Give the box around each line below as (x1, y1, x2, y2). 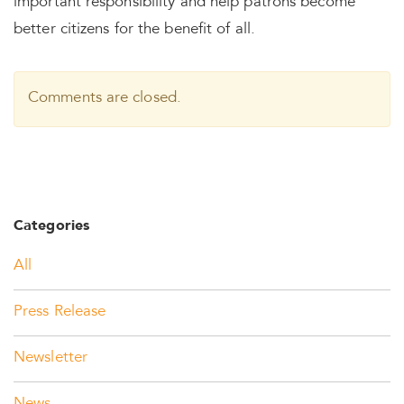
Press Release (14, 305, 106, 320)
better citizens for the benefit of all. (14, 23, 255, 38)
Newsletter (14, 351, 87, 366)
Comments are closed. (28, 91, 181, 106)
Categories (14, 219, 89, 234)
